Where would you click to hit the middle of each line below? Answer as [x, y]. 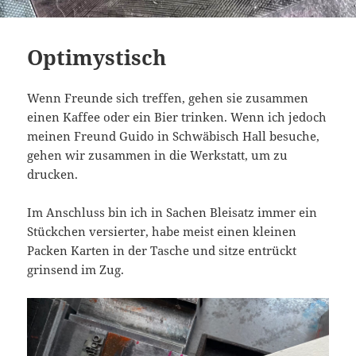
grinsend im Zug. [76, 269]
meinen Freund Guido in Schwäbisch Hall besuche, [174, 135]
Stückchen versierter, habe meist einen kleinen [162, 231]
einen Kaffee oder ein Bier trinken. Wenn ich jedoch [177, 116]
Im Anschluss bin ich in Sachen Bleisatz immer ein [172, 212]
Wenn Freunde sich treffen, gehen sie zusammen [168, 97]
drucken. [53, 174]
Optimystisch [97, 57]
